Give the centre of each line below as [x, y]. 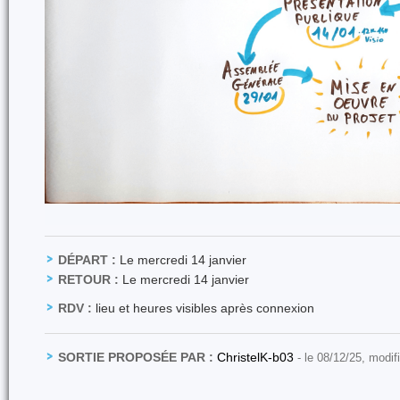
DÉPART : [87, 259]
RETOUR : [88, 279]
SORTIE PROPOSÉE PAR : [136, 357]
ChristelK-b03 [257, 357]
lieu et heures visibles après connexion [203, 308]
